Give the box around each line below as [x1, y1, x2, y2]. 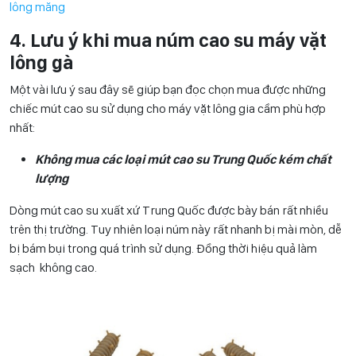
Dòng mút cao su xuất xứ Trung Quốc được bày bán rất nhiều [10, 203, 328, 219]
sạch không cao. [10, 260, 97, 276]
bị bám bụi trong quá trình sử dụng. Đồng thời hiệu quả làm [10, 241, 317, 257]
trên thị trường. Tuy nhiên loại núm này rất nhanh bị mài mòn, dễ [10, 222, 342, 238]
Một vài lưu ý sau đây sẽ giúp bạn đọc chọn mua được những [10, 82, 326, 98]
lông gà [10, 51, 73, 75]
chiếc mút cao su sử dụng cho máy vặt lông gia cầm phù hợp [10, 101, 326, 117]
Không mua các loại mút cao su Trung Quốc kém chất [35, 152, 331, 168]
